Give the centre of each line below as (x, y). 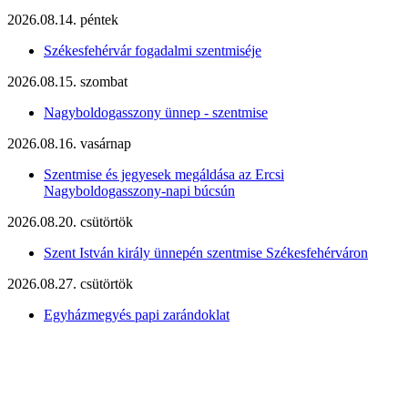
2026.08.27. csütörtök (70, 284)
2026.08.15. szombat (67, 82)
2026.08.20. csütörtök (70, 222)
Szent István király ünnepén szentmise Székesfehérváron (206, 253)
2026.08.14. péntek (63, 20)
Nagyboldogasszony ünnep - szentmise (156, 113)
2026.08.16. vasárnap (69, 144)
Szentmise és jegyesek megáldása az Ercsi (164, 175)
